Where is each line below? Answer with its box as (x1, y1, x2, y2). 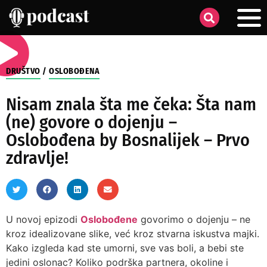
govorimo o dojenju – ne (138, 213, 250, 225)
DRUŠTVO (6, 66, 41, 76)
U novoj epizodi (6, 213, 80, 225)
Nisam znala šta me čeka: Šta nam (6, 94, 256, 115)
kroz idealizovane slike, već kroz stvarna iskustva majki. (6, 228, 259, 240)
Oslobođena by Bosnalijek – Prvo (6, 129, 250, 151)
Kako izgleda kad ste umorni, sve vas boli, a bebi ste (6, 242, 244, 254)
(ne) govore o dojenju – (6, 111, 177, 133)
